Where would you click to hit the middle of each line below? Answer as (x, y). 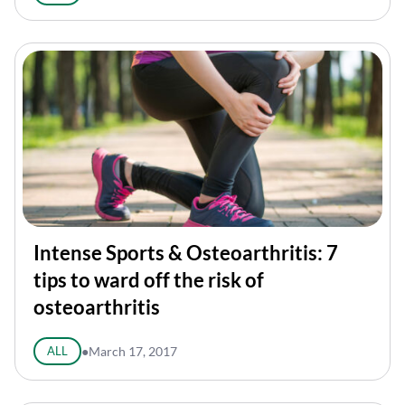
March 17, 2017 (132, 351)
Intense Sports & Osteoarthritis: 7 (186, 253)
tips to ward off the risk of (149, 280)
